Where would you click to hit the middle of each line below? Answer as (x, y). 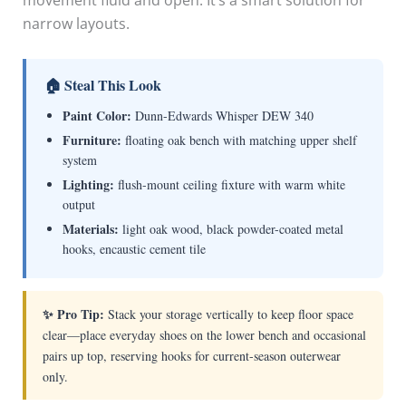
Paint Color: (97, 115)
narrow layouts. (76, 24)
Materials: (90, 228)
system (79, 159)
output (78, 204)
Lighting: (88, 184)
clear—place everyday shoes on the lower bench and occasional (204, 334)
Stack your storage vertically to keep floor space (228, 314)
